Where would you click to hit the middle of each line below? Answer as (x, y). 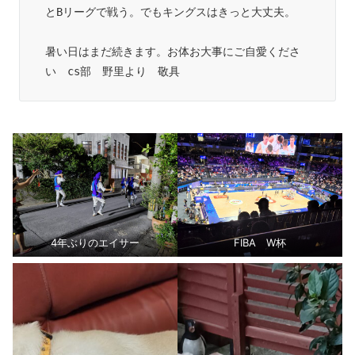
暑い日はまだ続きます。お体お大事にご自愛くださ (173, 51)
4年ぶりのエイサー (95, 242)
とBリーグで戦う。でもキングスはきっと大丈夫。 (170, 11)
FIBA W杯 (260, 242)
